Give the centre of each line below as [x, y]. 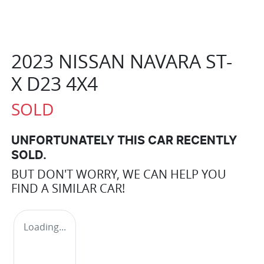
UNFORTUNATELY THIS [80, 141]
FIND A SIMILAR [55, 188]
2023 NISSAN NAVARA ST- [122, 61]
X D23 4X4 [55, 83]
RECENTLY [205, 141]
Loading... [45, 227]
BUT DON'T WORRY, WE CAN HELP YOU [119, 174]
